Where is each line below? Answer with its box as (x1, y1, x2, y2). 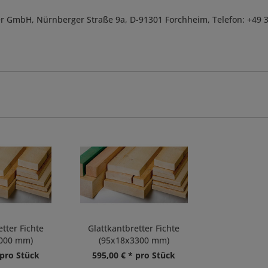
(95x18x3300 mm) (98, 234, 169, 246)
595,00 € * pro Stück (92, 249, 176, 261)
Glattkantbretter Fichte (88, 223, 180, 234)
